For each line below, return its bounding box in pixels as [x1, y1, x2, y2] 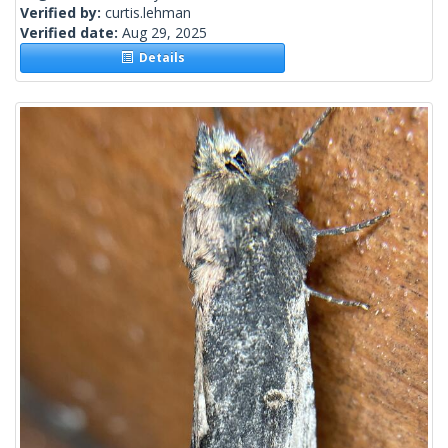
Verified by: [20, 3, 105, 23]
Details [132, 49, 185, 67]
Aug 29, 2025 [122, 23, 207, 43]
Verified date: [20, 23, 122, 43]
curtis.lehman [105, 3, 191, 23]
